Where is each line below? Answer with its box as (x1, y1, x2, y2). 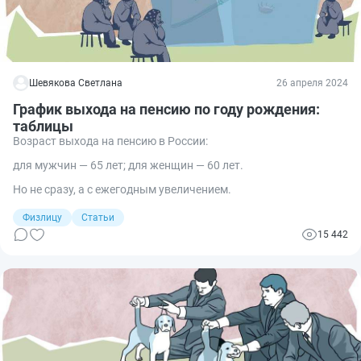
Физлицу (23, 211, 62, 223)
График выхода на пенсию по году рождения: (13, 100, 320, 118)
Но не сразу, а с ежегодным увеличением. (13, 182, 231, 196)
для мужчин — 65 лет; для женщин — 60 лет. (13, 158, 243, 172)
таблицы (13, 117, 73, 135)
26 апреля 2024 (276, 77, 348, 89)
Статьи (81, 211, 114, 223)
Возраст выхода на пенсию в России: (13, 134, 208, 147)
